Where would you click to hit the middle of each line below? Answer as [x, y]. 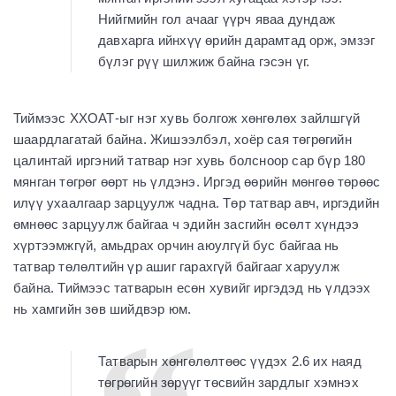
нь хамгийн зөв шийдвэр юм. [103, 309]
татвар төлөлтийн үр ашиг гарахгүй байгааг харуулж [176, 267]
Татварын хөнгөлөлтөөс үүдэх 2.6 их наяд [230, 362]
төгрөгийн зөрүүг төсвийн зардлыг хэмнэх [228, 383]
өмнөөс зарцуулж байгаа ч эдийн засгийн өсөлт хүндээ [187, 225]
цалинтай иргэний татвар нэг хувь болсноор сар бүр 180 [190, 161]
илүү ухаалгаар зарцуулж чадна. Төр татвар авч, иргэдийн [197, 203]
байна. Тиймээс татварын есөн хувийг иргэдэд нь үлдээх [192, 288]
